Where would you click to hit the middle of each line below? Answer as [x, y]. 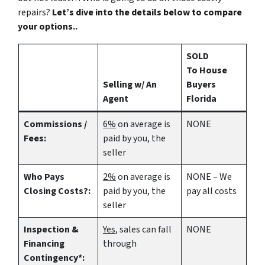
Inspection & [51, 229]
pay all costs [211, 191]
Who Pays [44, 177]
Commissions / [55, 124]
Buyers [201, 84]
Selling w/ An [130, 84]
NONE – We [209, 177]
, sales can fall [143, 229]
